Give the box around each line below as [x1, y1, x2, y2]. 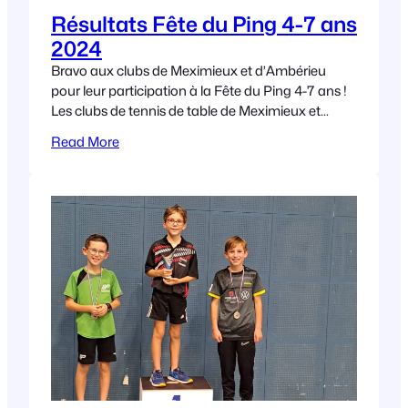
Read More [51, 133, 119, 149]
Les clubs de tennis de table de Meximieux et [51, 103, 321, 119]
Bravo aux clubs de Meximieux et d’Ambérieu [51, 63, 326, 79]
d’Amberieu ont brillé [51, 123, 177, 139]
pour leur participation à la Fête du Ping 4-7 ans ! [51, 83, 347, 99]
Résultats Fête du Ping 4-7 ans [51, 12, 357, 37]
